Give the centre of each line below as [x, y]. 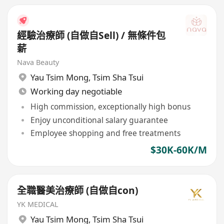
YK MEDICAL [38, 204]
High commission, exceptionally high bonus [110, 107]
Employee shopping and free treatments [105, 133]
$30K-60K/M [178, 150]
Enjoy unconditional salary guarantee [99, 120]
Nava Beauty [38, 62]
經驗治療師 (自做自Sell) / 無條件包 [91, 35]
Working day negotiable [76, 91]
